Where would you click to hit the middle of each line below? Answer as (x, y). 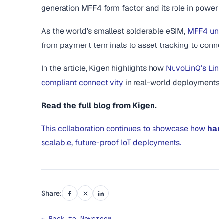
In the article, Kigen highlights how (104, 68)
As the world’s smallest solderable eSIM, (114, 31)
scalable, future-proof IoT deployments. (111, 143)
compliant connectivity (82, 83)
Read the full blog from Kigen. (99, 106)
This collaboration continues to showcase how (124, 129)
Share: (52, 193)
